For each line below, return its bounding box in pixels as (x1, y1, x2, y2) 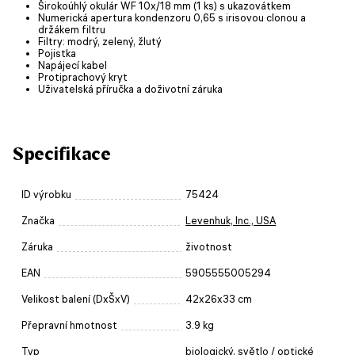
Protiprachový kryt (38, 70, 128, 83)
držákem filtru (38, 22, 105, 36)
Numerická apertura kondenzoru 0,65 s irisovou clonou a (38, 10, 306, 24)
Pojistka (38, 46, 76, 59)
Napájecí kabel (38, 58, 107, 71)
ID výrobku (21, 188, 71, 200)
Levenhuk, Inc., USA (185, 214, 276, 227)
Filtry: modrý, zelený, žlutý (38, 34, 162, 48)
